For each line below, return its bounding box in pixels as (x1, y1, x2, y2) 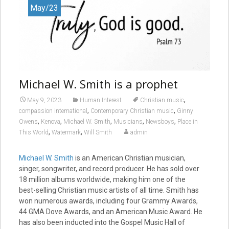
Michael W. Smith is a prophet (18, 76, 178, 92)
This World (18, 129, 49, 136)
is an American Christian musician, (73, 154, 186, 163)
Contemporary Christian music (90, 107, 174, 115)
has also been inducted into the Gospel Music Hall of (18, 218, 185, 227)
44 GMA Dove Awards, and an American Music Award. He (18, 208, 202, 216)
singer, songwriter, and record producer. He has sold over (18, 165, 199, 173)
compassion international (18, 107, 87, 115)
